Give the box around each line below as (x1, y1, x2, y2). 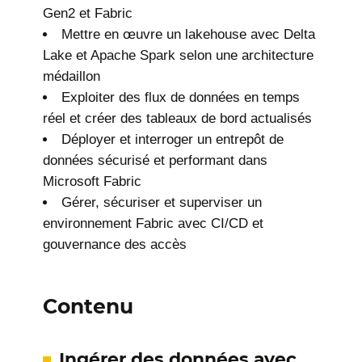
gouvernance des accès (43, 237, 187, 253)
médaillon (43, 69, 101, 85)
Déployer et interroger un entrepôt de (61, 132, 284, 148)
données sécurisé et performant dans (43, 153, 268, 169)
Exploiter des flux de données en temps (61, 90, 301, 106)
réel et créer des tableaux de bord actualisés (43, 111, 313, 127)
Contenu (43, 294, 134, 319)
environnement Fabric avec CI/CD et (43, 216, 264, 232)
